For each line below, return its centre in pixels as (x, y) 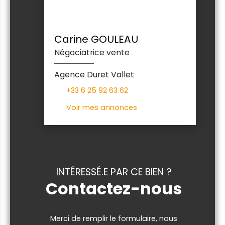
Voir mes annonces (102, 108)
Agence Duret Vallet (94, 74)
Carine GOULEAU (96, 39)
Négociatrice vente (92, 52)
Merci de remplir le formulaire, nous (114, 218)
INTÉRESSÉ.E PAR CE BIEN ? (114, 172)
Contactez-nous (114, 188)
